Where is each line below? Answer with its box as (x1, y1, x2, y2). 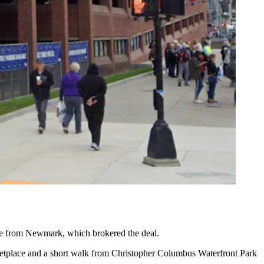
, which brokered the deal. (62, 227, 159, 238)
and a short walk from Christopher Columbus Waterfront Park (25, 247, 257, 258)
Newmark (25, 227, 62, 238)
